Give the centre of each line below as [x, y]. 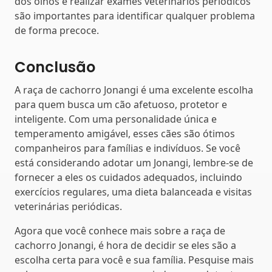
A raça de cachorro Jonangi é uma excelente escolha [134, 90]
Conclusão [55, 67]
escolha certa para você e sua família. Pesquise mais [134, 260]
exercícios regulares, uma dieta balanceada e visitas [133, 192]
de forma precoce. [57, 30]
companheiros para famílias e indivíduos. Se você [127, 148]
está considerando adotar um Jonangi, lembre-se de [134, 163]
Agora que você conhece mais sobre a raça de [120, 231]
